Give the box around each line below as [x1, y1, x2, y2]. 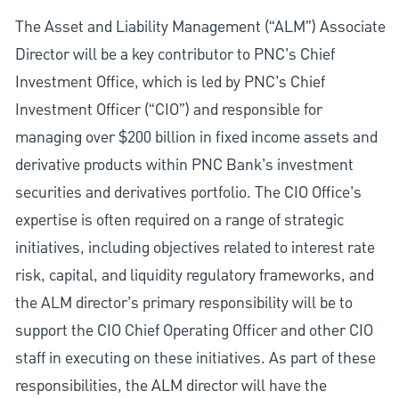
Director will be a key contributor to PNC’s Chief [14, 44, 335, 67]
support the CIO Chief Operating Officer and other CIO [14, 320, 373, 343]
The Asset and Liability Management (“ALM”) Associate [14, 16, 386, 39]
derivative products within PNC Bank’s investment [14, 154, 354, 177]
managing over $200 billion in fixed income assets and [14, 126, 378, 150]
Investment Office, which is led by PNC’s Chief [14, 71, 325, 94]
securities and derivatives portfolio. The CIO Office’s [14, 182, 362, 205]
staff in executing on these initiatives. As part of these [14, 347, 376, 370]
